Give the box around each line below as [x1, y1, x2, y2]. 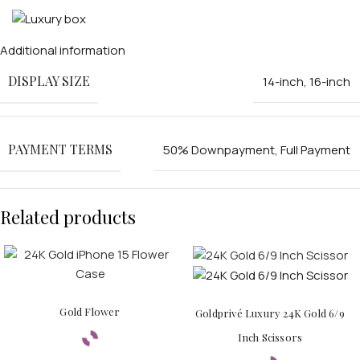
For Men [80, 195, 123, 211]
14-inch [263, 72, 304, 90]
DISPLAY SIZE [8, 72, 90, 89]
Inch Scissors [237, 329, 303, 344]
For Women [80, 223, 140, 239]
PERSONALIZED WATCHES [80, 168, 220, 184]
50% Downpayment [163, 141, 275, 158]
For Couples [80, 250, 145, 266]
